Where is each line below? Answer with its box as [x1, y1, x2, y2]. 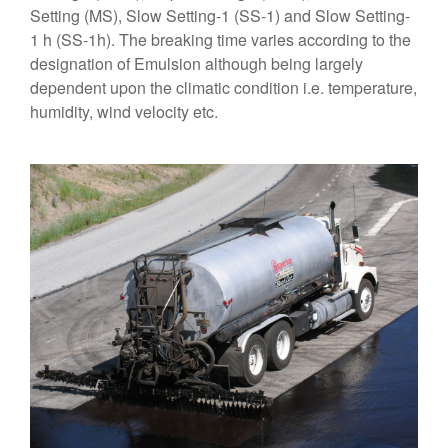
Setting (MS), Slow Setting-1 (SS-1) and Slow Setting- [30, 4, 410, 27]
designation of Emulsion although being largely [30, 52, 363, 75]
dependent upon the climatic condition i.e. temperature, [30, 76, 417, 99]
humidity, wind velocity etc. [30, 100, 218, 123]
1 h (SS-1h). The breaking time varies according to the [30, 28, 411, 51]
